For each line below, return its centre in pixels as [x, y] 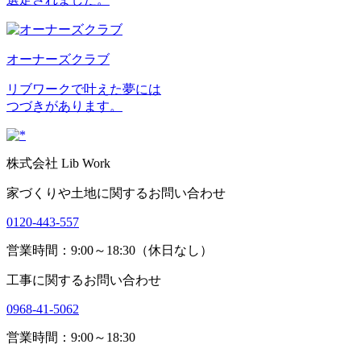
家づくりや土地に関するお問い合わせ [116, 193]
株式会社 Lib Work [58, 163]
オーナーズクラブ [58, 59]
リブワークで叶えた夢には [84, 89]
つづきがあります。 [64, 106]
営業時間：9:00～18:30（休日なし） [110, 250]
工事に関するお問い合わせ [84, 280]
